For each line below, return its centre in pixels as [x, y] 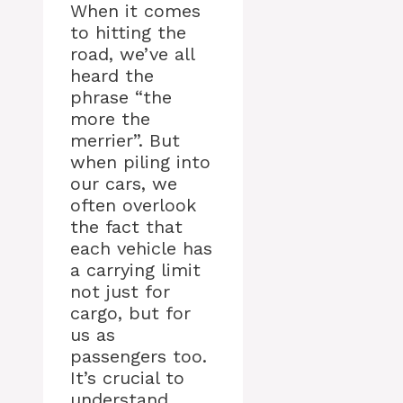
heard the [112, 76]
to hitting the [128, 33]
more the [110, 119]
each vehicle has [141, 249]
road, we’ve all [132, 54]
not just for [120, 292]
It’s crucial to [127, 378]
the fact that [126, 227]
